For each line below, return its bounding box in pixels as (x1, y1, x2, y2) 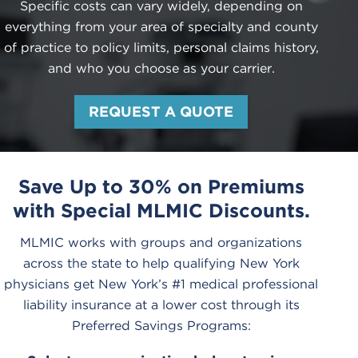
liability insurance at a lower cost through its (22, 297, 300, 313)
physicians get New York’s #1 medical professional (4, 276, 319, 292)
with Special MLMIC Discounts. (12, 199, 310, 223)
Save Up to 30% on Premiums (18, 175, 304, 199)
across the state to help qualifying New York (22, 256, 300, 272)
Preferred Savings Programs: (71, 318, 251, 334)
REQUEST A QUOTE (89, 103, 234, 121)
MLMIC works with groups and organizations (20, 235, 303, 251)
